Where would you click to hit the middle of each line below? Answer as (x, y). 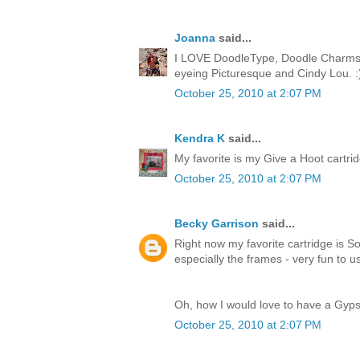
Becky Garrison (217, 223)
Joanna (195, 37)
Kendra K (200, 138)
